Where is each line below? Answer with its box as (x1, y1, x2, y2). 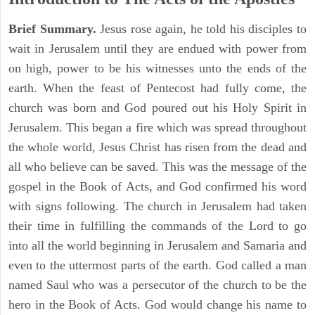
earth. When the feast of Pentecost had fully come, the (8, 81, 307, 96)
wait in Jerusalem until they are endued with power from (8, 41, 307, 56)
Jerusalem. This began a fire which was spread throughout (8, 120, 307, 135)
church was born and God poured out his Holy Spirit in (8, 101, 307, 115)
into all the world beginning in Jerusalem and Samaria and (8, 238, 307, 253)
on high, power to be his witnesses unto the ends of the (8, 61, 307, 76)
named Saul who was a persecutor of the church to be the (8, 278, 307, 292)
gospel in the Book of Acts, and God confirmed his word (8, 179, 307, 194)
